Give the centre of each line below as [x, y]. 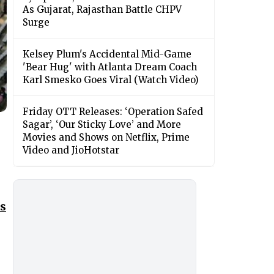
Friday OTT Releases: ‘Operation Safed [113, 112]
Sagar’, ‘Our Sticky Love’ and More [102, 125]
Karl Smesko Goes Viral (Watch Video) [111, 80]
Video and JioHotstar [71, 150]
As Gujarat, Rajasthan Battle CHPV [102, 10]
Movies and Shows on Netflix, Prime [106, 138]
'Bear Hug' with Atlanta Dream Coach [110, 67]
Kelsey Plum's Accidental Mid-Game [107, 54]
